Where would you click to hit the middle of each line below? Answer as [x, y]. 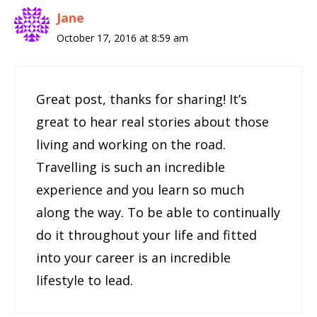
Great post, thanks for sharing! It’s [142, 99]
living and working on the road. [131, 144]
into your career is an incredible [133, 257]
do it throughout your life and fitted [146, 235]
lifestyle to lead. [85, 280]
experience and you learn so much [140, 189]
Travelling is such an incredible [131, 167]
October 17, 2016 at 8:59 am [122, 38]
